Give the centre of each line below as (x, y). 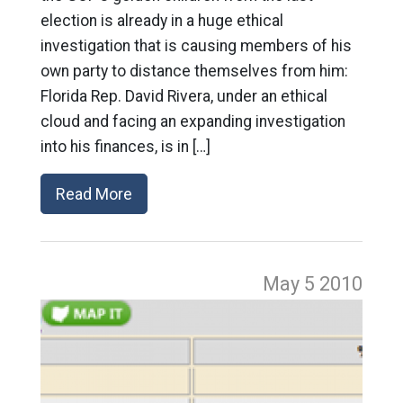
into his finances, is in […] (125, 147)
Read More (94, 194)
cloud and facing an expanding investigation (193, 121)
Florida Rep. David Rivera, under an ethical (184, 96)
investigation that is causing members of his (196, 46)
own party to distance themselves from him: (194, 71)
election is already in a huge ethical (161, 21)
